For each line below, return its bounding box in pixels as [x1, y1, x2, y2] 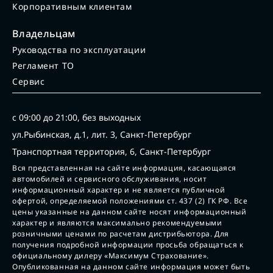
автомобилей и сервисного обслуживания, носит [12, 174, 207, 185]
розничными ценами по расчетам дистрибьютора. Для [12, 229, 229, 239]
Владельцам [12, 27, 76, 41]
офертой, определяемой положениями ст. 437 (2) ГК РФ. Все [12, 196, 248, 207]
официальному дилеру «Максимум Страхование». [12, 250, 209, 261]
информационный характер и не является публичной [12, 185, 225, 196]
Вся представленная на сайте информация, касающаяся [12, 163, 237, 174]
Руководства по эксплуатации [12, 44, 146, 56]
